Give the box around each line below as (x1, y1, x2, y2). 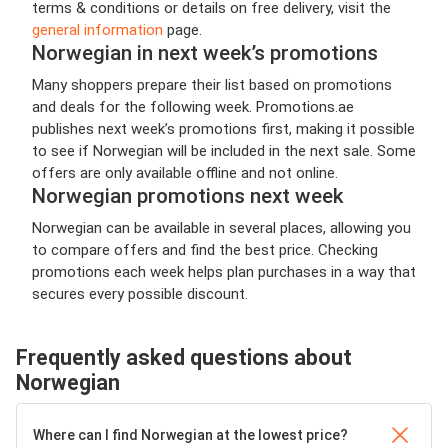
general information (32, 21, 163, 40)
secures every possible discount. (32, 285, 248, 304)
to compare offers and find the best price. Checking (32, 241, 378, 260)
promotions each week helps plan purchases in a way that (32, 263, 416, 282)
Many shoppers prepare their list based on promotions (32, 76, 392, 95)
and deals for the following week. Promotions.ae (32, 98, 354, 117)
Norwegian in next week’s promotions (32, 41, 378, 66)
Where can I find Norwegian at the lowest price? (33, 427, 348, 444)
